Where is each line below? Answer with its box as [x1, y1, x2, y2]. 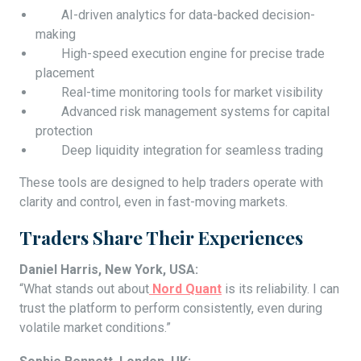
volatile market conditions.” [19, 320, 171, 336]
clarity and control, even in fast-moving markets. [19, 194, 288, 210]
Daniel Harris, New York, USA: [19, 262, 198, 278]
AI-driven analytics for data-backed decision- [35, 7, 315, 23]
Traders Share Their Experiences [19, 225, 303, 251]
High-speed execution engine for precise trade [35, 46, 325, 62]
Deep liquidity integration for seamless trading [35, 143, 323, 159]
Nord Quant [152, 281, 222, 297]
